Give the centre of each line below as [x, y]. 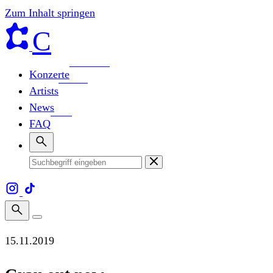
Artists [44, 91]
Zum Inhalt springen [50, 13]
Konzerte [49, 74]
